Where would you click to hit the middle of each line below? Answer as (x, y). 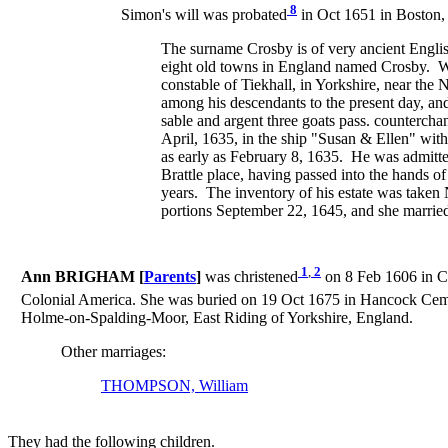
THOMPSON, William (174, 386)
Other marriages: (113, 352)
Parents (170, 277)
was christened (249, 277)
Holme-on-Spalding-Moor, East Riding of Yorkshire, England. (217, 318)
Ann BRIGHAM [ (82, 277)
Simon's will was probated (204, 15)
